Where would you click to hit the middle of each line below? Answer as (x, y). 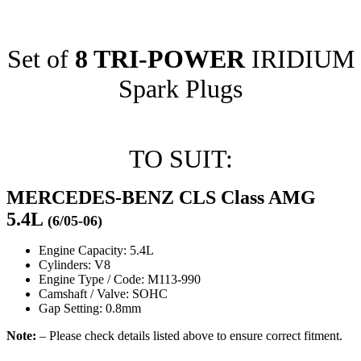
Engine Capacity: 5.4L (96, 250)
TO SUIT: (180, 158)
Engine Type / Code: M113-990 (120, 279)
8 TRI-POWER (163, 58)
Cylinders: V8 (75, 264)
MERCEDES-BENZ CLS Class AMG (161, 197)
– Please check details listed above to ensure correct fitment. (189, 335)
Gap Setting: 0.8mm (90, 308)
